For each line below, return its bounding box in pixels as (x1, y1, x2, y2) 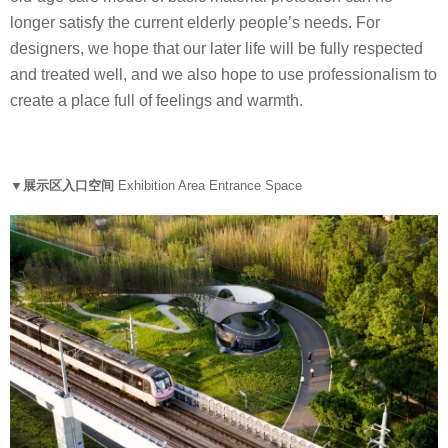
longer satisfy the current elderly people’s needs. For (10, 13, 380, 31)
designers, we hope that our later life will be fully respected (10, 39, 423, 57)
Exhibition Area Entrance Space (118, 178, 302, 194)
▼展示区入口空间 (10, 178, 118, 194)
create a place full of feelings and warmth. (10, 91, 303, 109)
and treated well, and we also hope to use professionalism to (10, 65, 437, 83)
